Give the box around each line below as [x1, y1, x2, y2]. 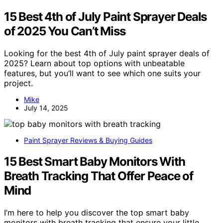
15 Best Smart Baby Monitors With [4, 154, 185, 169]
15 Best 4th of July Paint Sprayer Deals [4, 9, 207, 24]
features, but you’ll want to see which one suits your [4, 68, 201, 79]
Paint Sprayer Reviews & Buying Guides [24, 136, 152, 145]
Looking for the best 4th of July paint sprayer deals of [4, 48, 210, 59]
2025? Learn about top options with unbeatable [4, 58, 185, 69]
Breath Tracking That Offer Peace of [4, 169, 193, 184]
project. [4, 78, 33, 89]
